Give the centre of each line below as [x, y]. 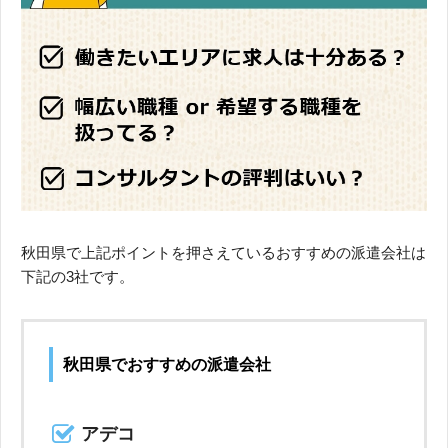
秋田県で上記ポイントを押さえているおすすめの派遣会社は [223, 253]
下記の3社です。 [77, 277]
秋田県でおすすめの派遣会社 [167, 365]
